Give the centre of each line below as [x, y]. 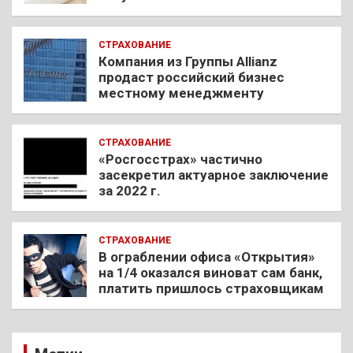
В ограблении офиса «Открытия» [207, 257]
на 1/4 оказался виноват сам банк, [210, 273]
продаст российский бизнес [191, 78]
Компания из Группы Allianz [188, 62]
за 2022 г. [130, 191]
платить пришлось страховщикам [211, 289]
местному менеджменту [181, 93]
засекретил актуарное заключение [214, 175]
